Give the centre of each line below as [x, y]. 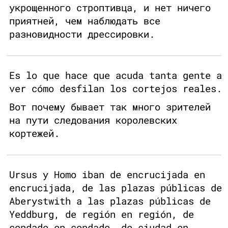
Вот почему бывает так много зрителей [110, 107]
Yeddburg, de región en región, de [102, 214]
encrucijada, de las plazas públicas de [116, 188]
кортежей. [34, 133]
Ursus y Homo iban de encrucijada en [107, 175]
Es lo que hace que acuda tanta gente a [116, 75]
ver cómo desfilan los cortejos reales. [116, 89]
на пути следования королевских [93, 120]
